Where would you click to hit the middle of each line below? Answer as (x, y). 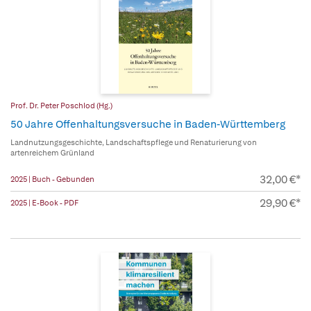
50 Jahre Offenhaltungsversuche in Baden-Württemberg (148, 125)
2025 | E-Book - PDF (44, 203)
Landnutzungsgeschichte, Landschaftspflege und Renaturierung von (134, 143)
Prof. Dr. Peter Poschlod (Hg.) (61, 106)
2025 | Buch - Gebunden (52, 179)
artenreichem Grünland (52, 153)
